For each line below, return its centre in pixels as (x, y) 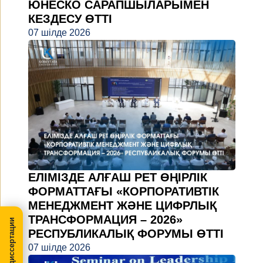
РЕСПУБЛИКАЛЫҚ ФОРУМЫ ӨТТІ (126, 233)
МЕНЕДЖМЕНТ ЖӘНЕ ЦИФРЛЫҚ (122, 205)
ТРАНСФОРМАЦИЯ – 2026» (105, 219)
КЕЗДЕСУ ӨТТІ (70, 19)
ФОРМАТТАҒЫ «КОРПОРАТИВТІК (124, 191)
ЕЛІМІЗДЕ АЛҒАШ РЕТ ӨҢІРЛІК (118, 177)
